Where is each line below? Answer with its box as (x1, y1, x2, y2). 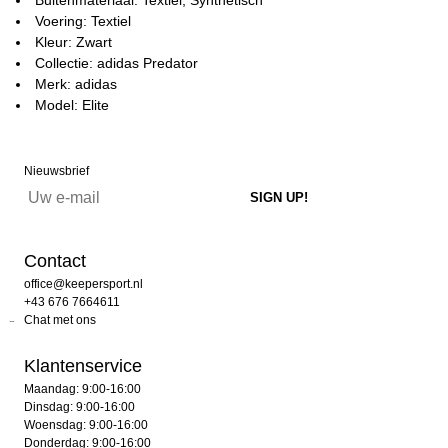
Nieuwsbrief (24, 163, 89, 178)
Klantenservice (24, 355, 142, 376)
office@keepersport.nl (24, 276, 143, 291)
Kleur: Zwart (35, 33, 112, 50)
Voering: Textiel (35, 12, 131, 29)
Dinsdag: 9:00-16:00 (24, 399, 135, 414)
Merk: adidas (35, 75, 117, 92)
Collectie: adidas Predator (35, 54, 198, 71)
